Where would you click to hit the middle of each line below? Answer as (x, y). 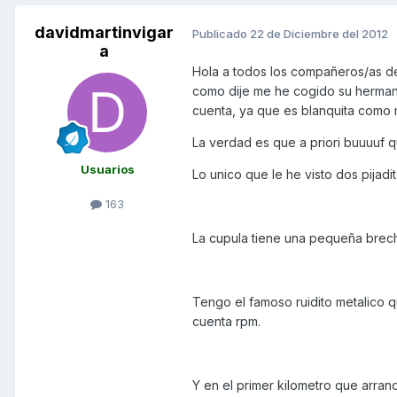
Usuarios (107, 170)
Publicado (221, 33)
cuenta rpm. (226, 322)
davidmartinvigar (104, 33)
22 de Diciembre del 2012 (319, 33)
